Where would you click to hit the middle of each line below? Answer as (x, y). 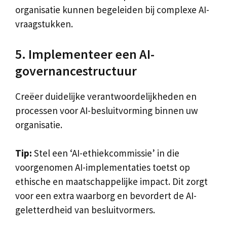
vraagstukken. (44, 24)
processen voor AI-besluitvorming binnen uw (107, 110)
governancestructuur (76, 70)
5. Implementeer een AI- (85, 54)
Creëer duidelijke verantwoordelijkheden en (106, 96)
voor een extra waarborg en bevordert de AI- (106, 196)
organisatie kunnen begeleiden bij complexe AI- (112, 10)
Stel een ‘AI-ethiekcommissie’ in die (106, 153)
